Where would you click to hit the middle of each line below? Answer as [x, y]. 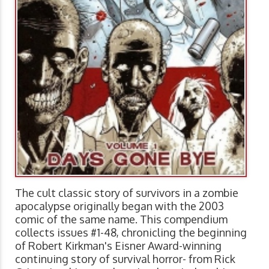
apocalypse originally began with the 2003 [119, 206]
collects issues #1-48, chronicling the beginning [131, 232]
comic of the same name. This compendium [121, 219]
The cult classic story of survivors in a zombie [127, 192]
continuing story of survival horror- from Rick [125, 258]
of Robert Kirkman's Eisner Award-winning [118, 245]
